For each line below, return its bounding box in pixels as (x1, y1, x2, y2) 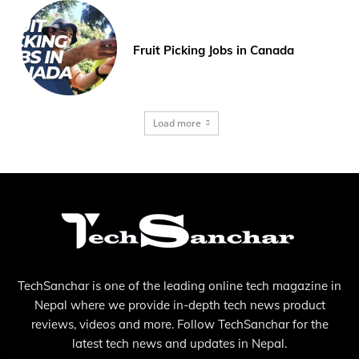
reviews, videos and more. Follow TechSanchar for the (30, 316, 329, 332)
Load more (152, 115, 201, 130)
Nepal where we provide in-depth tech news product (34, 296, 325, 313)
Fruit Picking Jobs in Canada (133, 42, 295, 58)
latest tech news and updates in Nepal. (72, 335, 287, 351)
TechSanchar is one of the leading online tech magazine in (18, 277, 341, 293)
